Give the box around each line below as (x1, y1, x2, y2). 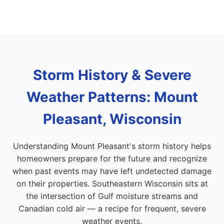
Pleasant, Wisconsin (42, 110, 181, 127)
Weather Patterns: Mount (26, 88, 198, 105)
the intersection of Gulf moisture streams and (26, 191, 198, 201)
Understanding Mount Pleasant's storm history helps (13, 141, 211, 151)
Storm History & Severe (32, 66, 191, 83)
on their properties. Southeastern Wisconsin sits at (16, 178, 208, 188)
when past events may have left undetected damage (12, 166, 211, 176)
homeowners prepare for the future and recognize (17, 153, 207, 163)
